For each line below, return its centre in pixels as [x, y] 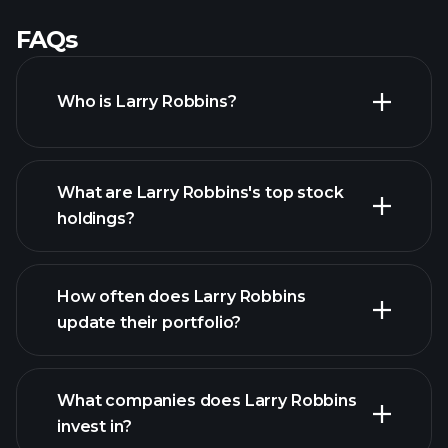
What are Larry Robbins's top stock [200, 192]
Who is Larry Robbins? [147, 101]
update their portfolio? [149, 322]
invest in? [94, 426]
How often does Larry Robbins [181, 296]
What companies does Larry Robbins [207, 400]
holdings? [96, 218]
